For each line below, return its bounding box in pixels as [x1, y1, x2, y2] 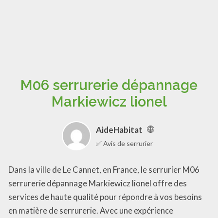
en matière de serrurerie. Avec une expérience [8, 205, 173, 216]
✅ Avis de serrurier [96, 139, 153, 147]
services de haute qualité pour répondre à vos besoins [8, 191, 202, 202]
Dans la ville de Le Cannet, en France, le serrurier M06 [8, 164, 200, 175]
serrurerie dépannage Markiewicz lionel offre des [8, 178, 187, 188]
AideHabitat [96, 124, 143, 135]
